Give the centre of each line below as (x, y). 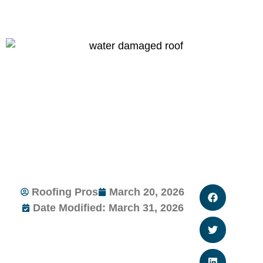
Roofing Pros (65, 192)
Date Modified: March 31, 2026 (108, 208)
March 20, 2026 (147, 192)
